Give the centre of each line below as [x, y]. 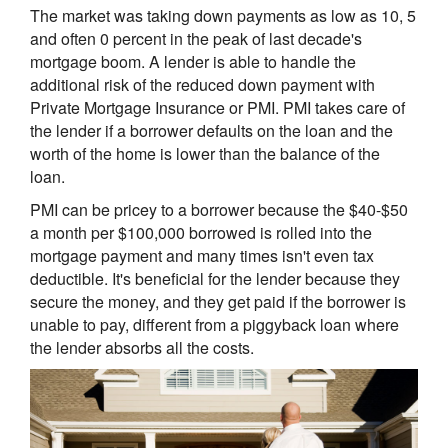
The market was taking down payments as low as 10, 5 [223, 15]
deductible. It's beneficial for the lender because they [215, 278]
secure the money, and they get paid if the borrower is [218, 301]
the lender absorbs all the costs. [142, 347]
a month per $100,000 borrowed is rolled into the [201, 232]
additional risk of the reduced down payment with [202, 84]
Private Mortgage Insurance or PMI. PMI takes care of [217, 107]
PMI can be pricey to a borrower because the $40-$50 [219, 209]
